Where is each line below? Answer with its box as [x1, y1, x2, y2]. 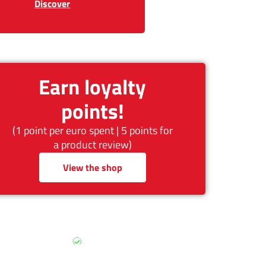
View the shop [62, 160, 122, 175]
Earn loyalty [39, 71, 147, 103]
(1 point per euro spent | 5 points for [12, 122, 173, 139]
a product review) [53, 137, 132, 153]
